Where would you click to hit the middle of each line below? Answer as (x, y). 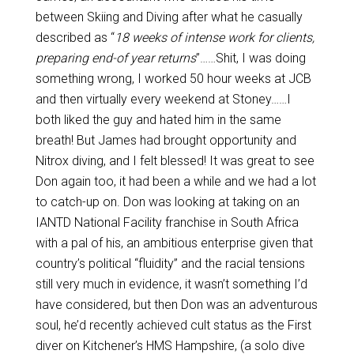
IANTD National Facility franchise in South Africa (167, 222)
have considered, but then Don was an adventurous (176, 305)
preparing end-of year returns (115, 58)
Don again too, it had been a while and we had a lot (175, 181)
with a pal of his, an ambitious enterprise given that (174, 243)
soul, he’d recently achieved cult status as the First (173, 325)
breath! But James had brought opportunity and (166, 140)
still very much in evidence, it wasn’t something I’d (171, 284)
